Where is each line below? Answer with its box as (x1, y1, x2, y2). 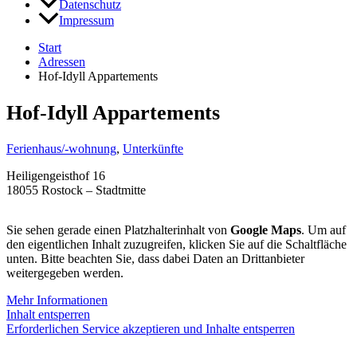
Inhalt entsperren (6, 308, 90, 322)
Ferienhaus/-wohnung (6, 142, 116, 156)
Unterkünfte (123, 142, 183, 156)
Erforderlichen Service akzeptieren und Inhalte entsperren (6, 322, 295, 336)
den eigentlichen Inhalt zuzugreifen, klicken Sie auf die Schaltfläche (6, 237, 347, 252)
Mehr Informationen (6, 293, 108, 308)
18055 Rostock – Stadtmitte (6, 183, 146, 198)
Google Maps (230, 223, 301, 237)
